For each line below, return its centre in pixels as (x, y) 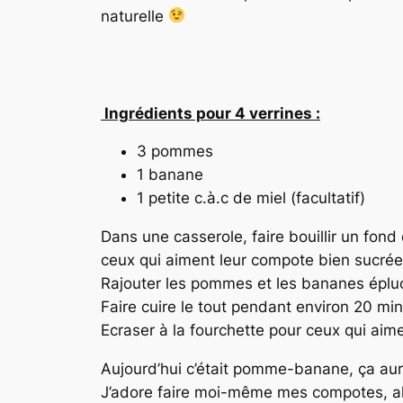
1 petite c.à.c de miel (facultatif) (251, 198)
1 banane (170, 175)
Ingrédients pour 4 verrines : (210, 113)
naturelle (134, 16)
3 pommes (175, 152)
